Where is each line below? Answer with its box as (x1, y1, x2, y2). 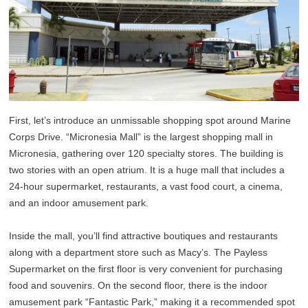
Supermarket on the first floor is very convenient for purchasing (9, 263, 283, 274)
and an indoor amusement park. (9, 197, 149, 208)
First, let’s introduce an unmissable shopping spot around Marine (9, 114, 291, 126)
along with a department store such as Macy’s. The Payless (9, 246, 268, 258)
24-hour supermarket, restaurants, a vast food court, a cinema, (9, 180, 283, 192)
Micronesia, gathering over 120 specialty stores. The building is (9, 147, 284, 159)
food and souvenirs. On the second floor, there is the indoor (9, 279, 268, 291)
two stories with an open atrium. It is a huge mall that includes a (9, 164, 285, 175)
